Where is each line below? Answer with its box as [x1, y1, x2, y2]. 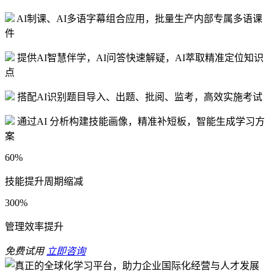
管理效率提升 [5, 221, 64, 232]
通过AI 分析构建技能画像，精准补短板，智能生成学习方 [15, 116, 265, 127]
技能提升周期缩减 [5, 176, 83, 187]
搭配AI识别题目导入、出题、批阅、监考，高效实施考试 [15, 91, 262, 102]
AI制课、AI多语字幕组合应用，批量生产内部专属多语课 [15, 13, 262, 24]
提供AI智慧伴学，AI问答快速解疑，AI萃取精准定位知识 [15, 52, 264, 63]
